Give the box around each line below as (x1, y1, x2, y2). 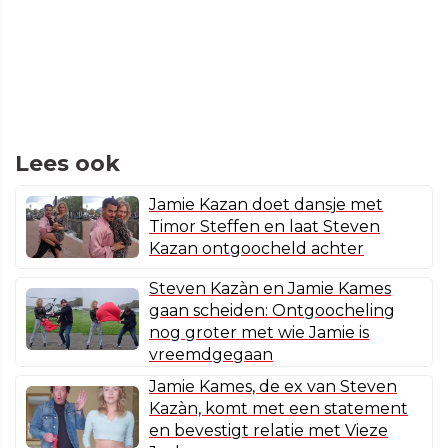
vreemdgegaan (149, 345, 273, 365)
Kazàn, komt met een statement (149, 399, 408, 419)
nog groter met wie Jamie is (149, 323, 369, 343)
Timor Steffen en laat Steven (149, 217, 380, 237)
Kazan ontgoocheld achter (149, 239, 364, 259)
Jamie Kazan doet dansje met (149, 195, 383, 215)
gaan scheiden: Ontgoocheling (149, 301, 395, 321)
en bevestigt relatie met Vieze (149, 421, 388, 441)
